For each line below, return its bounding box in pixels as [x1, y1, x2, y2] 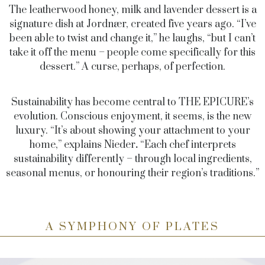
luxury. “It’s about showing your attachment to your [15, 124, 250, 138]
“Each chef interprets [140, 138, 236, 152]
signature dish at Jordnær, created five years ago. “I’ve [9, 18, 256, 31]
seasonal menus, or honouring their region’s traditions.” [6, 167, 259, 180]
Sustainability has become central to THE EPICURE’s [11, 96, 254, 109]
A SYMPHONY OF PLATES [46, 220, 219, 234]
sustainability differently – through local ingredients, [13, 153, 252, 166]
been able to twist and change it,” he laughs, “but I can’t [9, 32, 256, 46]
